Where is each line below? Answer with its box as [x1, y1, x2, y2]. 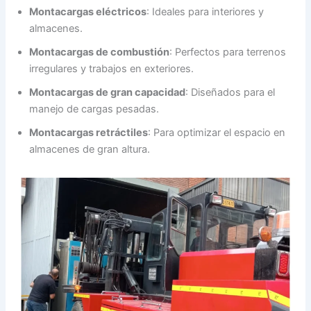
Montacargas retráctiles [29, 126, 149, 139]
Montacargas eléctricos [29, 5, 147, 18]
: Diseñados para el [185, 85, 276, 99]
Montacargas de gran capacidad [29, 85, 186, 99]
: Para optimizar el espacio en [148, 126, 286, 139]
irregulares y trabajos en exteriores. [29, 62, 194, 75]
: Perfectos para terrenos [169, 45, 287, 58]
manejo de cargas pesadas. [29, 102, 160, 115]
